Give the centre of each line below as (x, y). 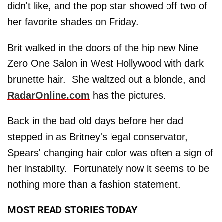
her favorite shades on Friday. (73, 22)
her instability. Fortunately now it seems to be (108, 168)
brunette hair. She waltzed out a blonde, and (106, 79)
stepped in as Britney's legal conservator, (98, 137)
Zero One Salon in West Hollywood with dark (106, 63)
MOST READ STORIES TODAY (72, 210)
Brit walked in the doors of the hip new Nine (103, 48)
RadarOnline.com (49, 95)
